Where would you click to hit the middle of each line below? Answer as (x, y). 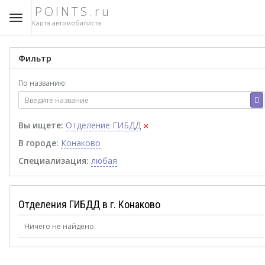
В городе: (38, 143)
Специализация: (54, 161)
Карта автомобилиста (67, 23)
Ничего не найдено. (60, 226)
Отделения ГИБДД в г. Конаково (89, 204)
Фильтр (35, 58)
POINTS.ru (73, 12)
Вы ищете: (41, 125)
